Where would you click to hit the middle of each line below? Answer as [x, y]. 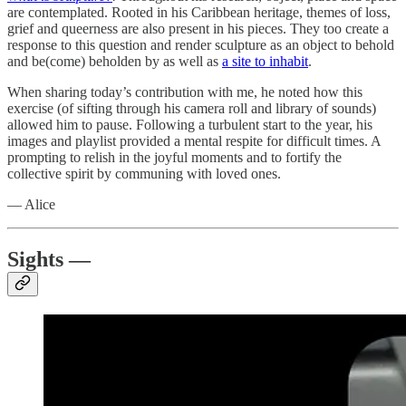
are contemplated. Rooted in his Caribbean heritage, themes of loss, [199, 12]
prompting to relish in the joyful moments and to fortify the [174, 157]
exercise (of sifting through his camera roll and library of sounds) [192, 108]
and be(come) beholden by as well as [115, 61]
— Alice [31, 204]
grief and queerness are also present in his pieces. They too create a [198, 28]
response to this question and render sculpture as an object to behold [201, 44]
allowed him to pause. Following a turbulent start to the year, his [190, 124]
